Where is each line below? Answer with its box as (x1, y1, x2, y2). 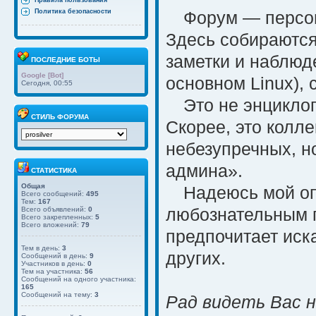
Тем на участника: (21, 267, 85, 275)
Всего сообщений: (21, 190, 86, 197)
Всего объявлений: (21, 205, 88, 213)
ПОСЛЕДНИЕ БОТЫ (29, 56, 100, 63)
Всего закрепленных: (21, 213, 95, 221)
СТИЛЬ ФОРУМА (29, 113, 89, 121)
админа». (166, 161, 243, 181)
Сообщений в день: (21, 252, 90, 260)
